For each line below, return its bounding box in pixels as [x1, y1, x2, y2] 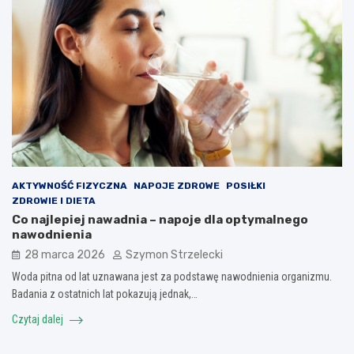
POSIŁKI [226, 180, 265, 192]
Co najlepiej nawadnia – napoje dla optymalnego [12, 213, 308, 228]
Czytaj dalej [12, 313, 66, 326]
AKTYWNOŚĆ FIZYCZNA [12, 180, 127, 192]
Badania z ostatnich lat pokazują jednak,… [12, 288, 198, 301]
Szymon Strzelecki [126, 248, 223, 262]
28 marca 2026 [24, 248, 105, 262]
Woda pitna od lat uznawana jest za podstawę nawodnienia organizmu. [12, 270, 332, 284]
